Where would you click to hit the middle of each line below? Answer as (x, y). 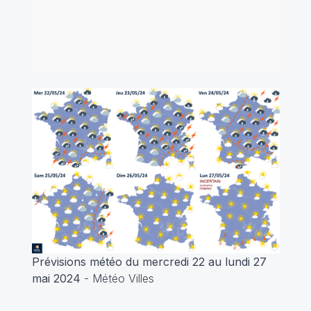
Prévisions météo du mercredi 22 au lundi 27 (149, 262)
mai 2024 (56, 279)
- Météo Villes (117, 279)
